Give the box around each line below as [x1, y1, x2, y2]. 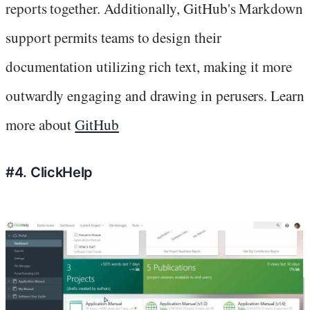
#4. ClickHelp [6, 164, 93, 181]
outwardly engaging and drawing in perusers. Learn [6, 86, 304, 106]
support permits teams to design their [6, 28, 221, 48]
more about [6, 115, 75, 135]
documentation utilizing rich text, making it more [6, 57, 292, 77]
